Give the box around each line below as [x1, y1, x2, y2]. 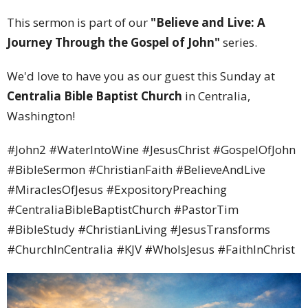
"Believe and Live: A [151, 14, 265, 30]
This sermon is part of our [7, 14, 151, 30]
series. [220, 34, 257, 50]
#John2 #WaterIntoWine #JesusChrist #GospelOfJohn [7, 141, 296, 157]
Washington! [7, 107, 75, 124]
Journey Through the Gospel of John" [7, 34, 220, 50]
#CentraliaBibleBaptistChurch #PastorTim [7, 201, 239, 217]
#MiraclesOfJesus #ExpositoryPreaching [7, 181, 227, 197]
